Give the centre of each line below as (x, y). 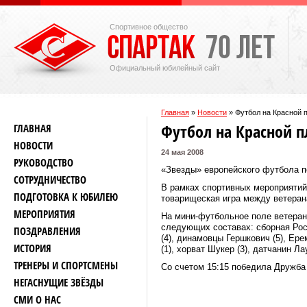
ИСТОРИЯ (33, 248)
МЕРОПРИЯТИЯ (45, 214)
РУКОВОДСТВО (44, 162)
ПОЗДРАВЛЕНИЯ (47, 231)
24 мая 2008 (182, 152)
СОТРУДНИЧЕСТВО (50, 180)
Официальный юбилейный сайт (165, 68)
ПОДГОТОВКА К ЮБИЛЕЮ (66, 197)
